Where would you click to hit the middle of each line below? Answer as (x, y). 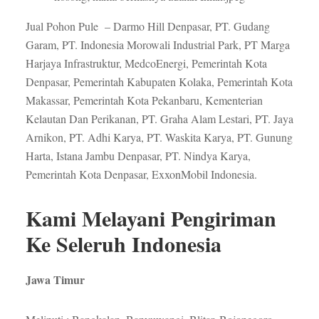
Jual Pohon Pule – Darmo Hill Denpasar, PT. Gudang (147, 26)
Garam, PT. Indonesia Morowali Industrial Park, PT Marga (157, 45)
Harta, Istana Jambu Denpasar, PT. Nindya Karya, (138, 156)
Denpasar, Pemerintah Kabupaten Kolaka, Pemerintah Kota (159, 82)
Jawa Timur (55, 280)
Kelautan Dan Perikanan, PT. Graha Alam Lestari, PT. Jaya (159, 119)
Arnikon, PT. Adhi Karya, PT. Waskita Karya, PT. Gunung (159, 137)
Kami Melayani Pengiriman (151, 218)
